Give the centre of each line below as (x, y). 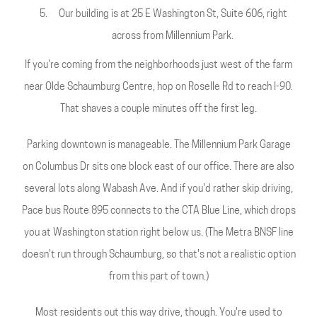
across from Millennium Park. (173, 36)
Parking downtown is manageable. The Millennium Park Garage (158, 145)
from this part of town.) (158, 277)
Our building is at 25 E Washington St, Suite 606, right (173, 15)
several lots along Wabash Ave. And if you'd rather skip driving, (158, 189)
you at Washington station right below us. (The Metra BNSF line (158, 233)
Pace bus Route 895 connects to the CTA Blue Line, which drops (158, 211)
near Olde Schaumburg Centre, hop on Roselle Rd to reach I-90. (158, 87)
